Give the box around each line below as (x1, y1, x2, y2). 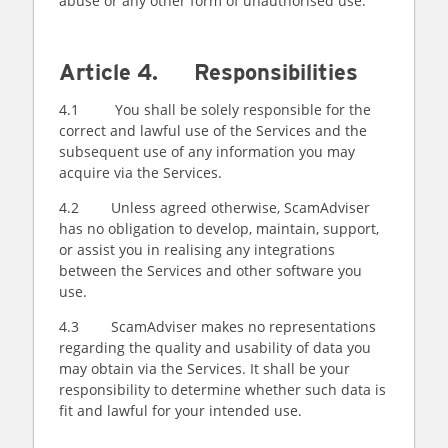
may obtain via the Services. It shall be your (59, 359, 350, 378)
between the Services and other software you (59, 261, 362, 280)
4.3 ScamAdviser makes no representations (59, 317, 376, 336)
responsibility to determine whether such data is (59, 380, 386, 399)
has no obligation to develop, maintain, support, (59, 219, 379, 238)
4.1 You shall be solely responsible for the (59, 100, 371, 119)
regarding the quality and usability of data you (59, 338, 371, 357)
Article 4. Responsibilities (59, 59, 364, 85)
